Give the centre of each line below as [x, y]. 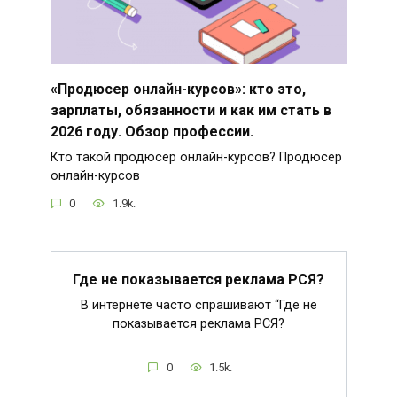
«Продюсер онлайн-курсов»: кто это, [178, 89]
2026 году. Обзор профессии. [152, 131]
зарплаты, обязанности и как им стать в [191, 110]
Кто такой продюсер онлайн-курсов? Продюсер [196, 157]
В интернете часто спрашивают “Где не [198, 306]
